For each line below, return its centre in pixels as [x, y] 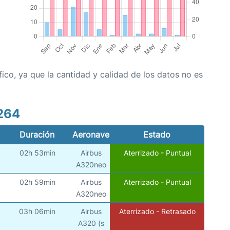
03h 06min [37, 212]
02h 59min [37, 182]
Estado [157, 135]
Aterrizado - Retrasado [157, 212]
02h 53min [37, 153]
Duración [37, 135]
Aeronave [91, 135]
